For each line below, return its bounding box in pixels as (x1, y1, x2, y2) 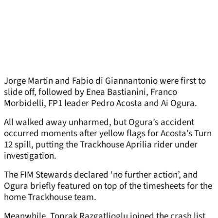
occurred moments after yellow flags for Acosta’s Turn (4, 127, 212, 141)
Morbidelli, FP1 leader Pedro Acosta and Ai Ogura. (4, 97, 197, 110)
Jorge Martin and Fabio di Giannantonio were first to (4, 74, 206, 88)
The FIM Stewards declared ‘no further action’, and (4, 168, 198, 182)
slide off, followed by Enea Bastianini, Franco (4, 86, 177, 99)
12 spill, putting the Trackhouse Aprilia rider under (4, 138, 198, 152)
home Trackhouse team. (4, 191, 96, 204)
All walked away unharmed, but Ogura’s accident (4, 116, 194, 129)
